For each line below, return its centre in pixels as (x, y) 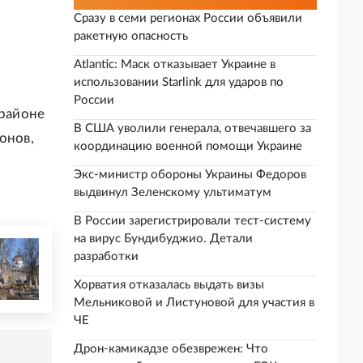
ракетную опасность (131, 36)
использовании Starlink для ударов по (179, 82)
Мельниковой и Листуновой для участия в (194, 303)
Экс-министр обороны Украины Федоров (190, 175)
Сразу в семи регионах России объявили (188, 18)
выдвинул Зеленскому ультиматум (173, 192)
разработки (106, 256)
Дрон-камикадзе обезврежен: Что (171, 349)
